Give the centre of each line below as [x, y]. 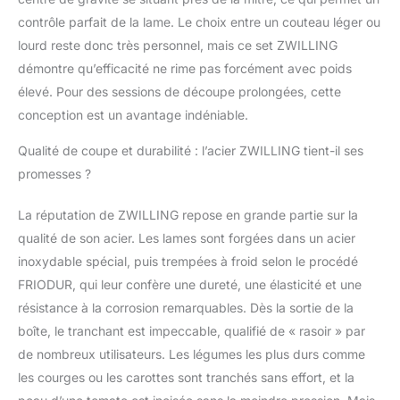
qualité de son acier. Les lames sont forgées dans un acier [187, 237]
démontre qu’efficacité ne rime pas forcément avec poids [185, 68]
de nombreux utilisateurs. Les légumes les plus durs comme [192, 354]
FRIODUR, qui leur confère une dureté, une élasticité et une [190, 284]
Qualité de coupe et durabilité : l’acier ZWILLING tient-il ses [191, 150]
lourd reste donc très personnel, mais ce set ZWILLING [178, 45]
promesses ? [54, 173]
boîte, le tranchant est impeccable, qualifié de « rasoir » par [192, 330]
